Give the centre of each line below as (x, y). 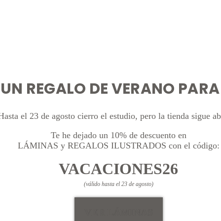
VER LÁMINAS (118, 212)
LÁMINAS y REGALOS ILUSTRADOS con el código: (118, 146)
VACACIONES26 (118, 169)
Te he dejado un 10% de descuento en (118, 135)
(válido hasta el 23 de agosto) (118, 184)
